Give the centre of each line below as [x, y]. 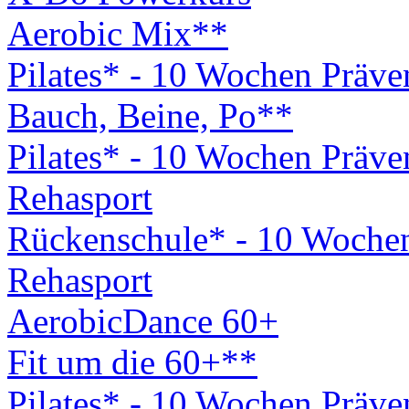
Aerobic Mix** [118, 33]
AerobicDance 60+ [143, 321]
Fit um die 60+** [132, 362]
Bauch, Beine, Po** [150, 115]
